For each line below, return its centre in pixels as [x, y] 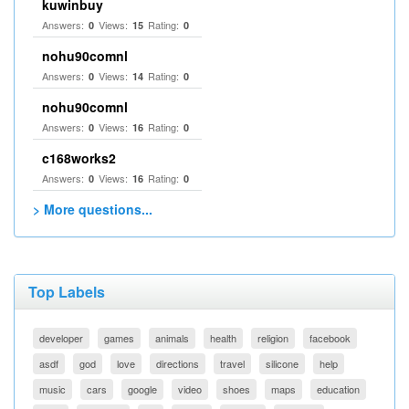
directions [178, 363]
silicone [282, 363]
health [223, 338]
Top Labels [67, 292]
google [142, 389]
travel [232, 363]
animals [172, 338]
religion [273, 338]
